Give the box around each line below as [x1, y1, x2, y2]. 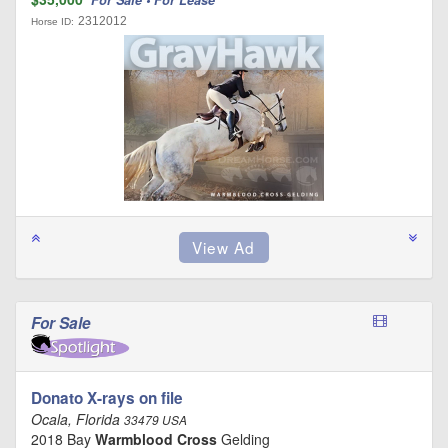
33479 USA [124, 412, 187, 429]
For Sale [31, 311, 95, 334]
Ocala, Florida [31, 409, 124, 430]
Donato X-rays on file [31, 387, 183, 410]
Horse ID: [31, 15, 74, 27]
